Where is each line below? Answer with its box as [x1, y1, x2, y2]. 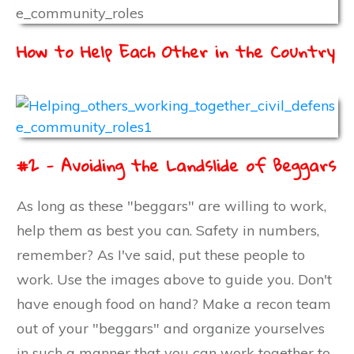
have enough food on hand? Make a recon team [17, 295, 331, 314]
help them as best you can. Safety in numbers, [17, 221, 319, 240]
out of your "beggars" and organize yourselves [17, 319, 325, 338]
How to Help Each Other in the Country [17, 36, 335, 68]
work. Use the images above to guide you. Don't [17, 270, 332, 289]
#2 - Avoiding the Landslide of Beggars [17, 149, 336, 182]
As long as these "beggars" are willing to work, [17, 197, 326, 216]
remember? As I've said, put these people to [17, 246, 305, 265]
